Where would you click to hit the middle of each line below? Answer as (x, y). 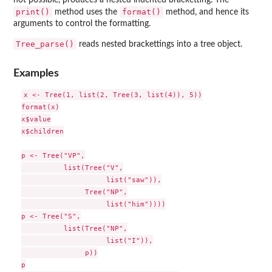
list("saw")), (91, 179)
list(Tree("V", (72, 167)
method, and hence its (206, 12)
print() (33, 12)
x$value (36, 119)
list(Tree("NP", (74, 228)
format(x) (40, 107)
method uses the (86, 12)
